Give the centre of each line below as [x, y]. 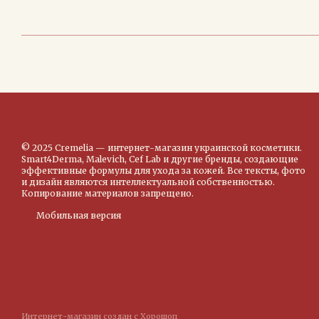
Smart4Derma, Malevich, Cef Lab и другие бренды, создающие [160, 159]
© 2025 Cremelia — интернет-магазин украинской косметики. [162, 148]
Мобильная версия [78, 215]
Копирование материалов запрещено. [108, 193]
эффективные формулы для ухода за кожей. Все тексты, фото [163, 171]
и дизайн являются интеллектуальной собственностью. [148, 182]
